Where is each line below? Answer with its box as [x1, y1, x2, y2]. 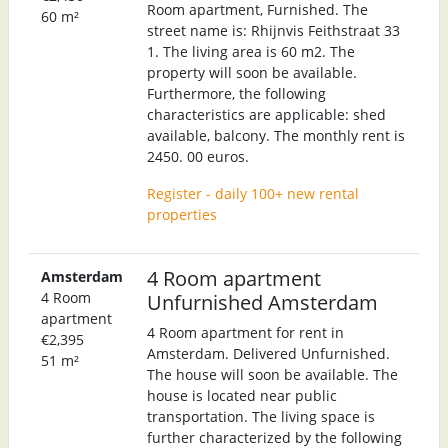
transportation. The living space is [147, 406, 375, 426]
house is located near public [147, 385, 337, 405]
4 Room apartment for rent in [147, 322, 344, 342]
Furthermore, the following [147, 83, 326, 103]
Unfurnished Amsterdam [147, 287, 378, 316]
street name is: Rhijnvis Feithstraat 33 [147, 20, 400, 40]
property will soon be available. [147, 62, 357, 82]
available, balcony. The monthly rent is [147, 125, 405, 145]
